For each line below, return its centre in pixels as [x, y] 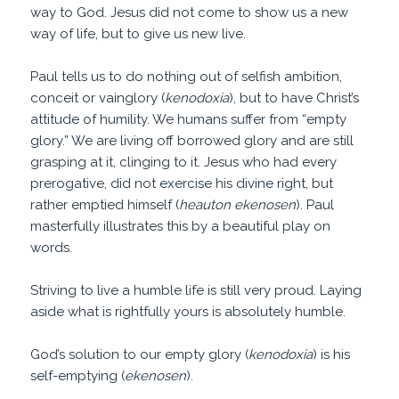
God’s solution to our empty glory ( [140, 354]
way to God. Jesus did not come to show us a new [190, 12]
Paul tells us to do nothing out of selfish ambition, [187, 76]
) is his [332, 354]
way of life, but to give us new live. [138, 33]
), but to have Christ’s [294, 98]
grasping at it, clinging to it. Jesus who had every [184, 162]
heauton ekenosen [238, 204]
